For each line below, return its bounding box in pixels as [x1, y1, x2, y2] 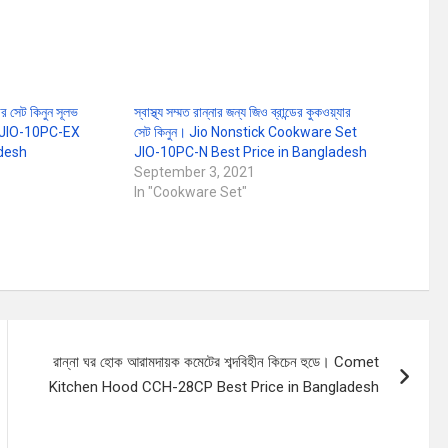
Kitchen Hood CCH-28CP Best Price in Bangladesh [49, 378, 380, 396]
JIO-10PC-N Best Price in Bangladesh [133, 144, 367, 160]
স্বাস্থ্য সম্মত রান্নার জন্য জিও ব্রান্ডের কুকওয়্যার [133, 104, 351, 120]
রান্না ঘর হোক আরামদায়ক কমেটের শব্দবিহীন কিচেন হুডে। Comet [53, 353, 380, 371]
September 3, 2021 [133, 164, 255, 180]
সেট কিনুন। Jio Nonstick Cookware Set [133, 124, 357, 140]
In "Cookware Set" [133, 184, 247, 200]
